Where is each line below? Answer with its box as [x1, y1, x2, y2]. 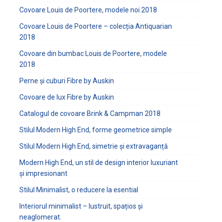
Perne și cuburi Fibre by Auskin [19, 77, 114, 85]
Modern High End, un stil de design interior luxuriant [19, 159, 178, 166]
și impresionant [19, 169, 67, 177]
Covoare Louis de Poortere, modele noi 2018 [19, 6, 157, 14]
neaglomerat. [19, 213, 61, 221]
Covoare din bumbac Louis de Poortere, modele [19, 50, 167, 57]
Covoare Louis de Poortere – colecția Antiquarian [19, 22, 172, 30]
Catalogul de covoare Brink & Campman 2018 [19, 110, 161, 117]
